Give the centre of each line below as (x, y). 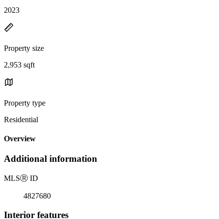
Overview (20, 139)
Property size (24, 48)
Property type (25, 103)
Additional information (51, 159)
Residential (21, 119)
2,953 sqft (19, 65)
